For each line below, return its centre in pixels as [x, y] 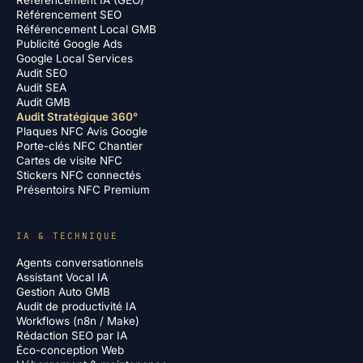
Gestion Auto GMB [63, 292]
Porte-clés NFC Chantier [79, 146]
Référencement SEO [69, 15]
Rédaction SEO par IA [72, 335]
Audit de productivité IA [76, 306]
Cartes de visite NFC [69, 160]
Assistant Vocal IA [62, 277]
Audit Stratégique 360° [77, 117]
